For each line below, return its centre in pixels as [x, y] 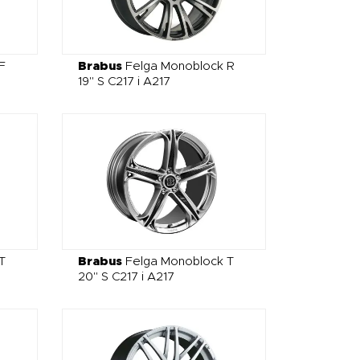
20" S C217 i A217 [127, 276]
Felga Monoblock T [178, 261]
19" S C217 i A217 [125, 82]
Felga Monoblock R [179, 67]
